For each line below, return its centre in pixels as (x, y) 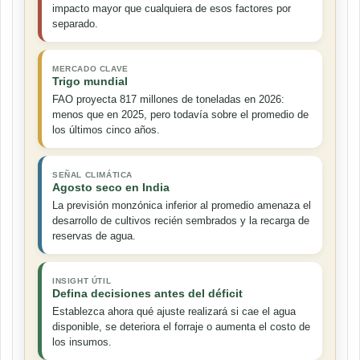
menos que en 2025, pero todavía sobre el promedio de (180, 115)
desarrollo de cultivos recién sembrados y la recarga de (181, 221)
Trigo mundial (90, 82)
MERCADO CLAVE (90, 69)
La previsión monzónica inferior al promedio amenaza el (182, 206)
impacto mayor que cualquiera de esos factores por (172, 9)
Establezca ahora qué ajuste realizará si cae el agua (174, 312)
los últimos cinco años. (106, 130)
